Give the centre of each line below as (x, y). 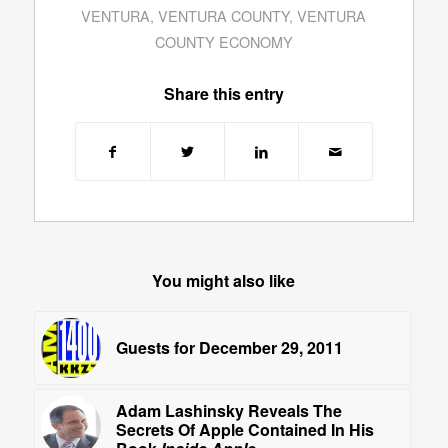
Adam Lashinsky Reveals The (228, 410)
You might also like (224, 280)
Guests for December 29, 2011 (229, 347)
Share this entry (223, 93)
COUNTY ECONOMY (223, 41)
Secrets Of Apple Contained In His (244, 429)
